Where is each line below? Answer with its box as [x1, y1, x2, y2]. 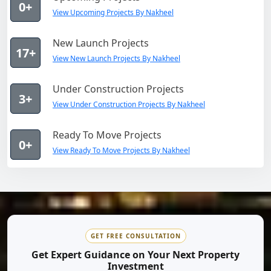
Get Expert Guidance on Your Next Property [31, 247, 240, 261]
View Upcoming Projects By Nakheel [53, 7, 174, 18]
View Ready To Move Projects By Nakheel [53, 145, 190, 155]
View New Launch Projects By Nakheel [53, 53, 180, 64]
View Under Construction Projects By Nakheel [53, 99, 205, 109]
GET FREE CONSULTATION [90, 231, 181, 240]
